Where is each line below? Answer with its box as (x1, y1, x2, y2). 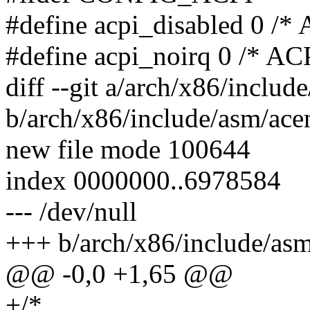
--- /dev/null (6, 197, 137, 227)
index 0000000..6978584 (6, 165, 281, 196)
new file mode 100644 (6, 134, 250, 165)
